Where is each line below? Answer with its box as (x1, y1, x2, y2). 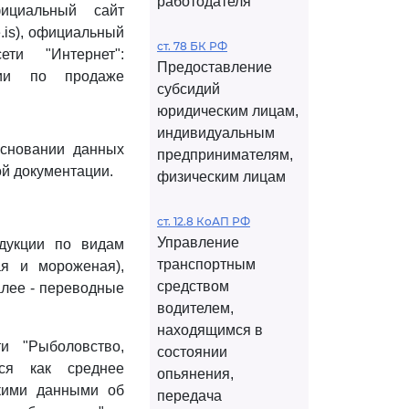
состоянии (157, 344, 227, 360)
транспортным (157, 257, 256, 272)
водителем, (157, 300, 234, 316)
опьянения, (157, 366, 234, 382)
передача (157, 388, 222, 404)
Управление (157, 235, 239, 250)
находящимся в (157, 322, 263, 338)
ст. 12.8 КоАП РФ (157, 215, 250, 228)
